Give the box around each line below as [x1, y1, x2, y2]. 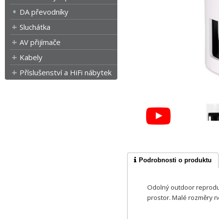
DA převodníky [20, 7, 68, 17]
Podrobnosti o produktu [139, 156, 212, 164]
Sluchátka [20, 22, 50, 32]
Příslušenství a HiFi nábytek [20, 67, 111, 77]
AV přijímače [20, 37, 61, 47]
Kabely [20, 52, 43, 62]
